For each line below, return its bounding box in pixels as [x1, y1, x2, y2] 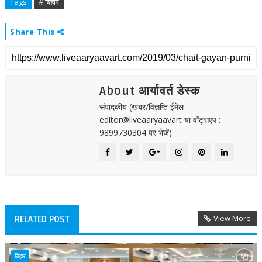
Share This [9, 26, 57, 37]
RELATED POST [14, 214, 70, 225]
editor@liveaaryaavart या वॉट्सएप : [99, 114, 220, 125]
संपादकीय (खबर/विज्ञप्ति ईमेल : [99, 101, 188, 112]
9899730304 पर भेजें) [99, 127, 172, 138]
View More [213, 213, 251, 223]
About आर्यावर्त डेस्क [99, 84, 200, 98]
